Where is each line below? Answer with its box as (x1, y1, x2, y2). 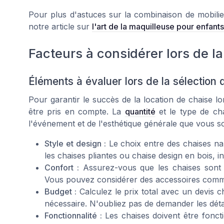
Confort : (44, 162, 79, 172)
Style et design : (44, 138, 106, 148)
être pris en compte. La (28, 106, 125, 116)
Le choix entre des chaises (105, 138, 214, 148)
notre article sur (28, 21, 92, 32)
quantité (124, 106, 155, 116)
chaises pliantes (57, 150, 117, 160)
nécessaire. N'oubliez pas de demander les (44, 198, 209, 208)
